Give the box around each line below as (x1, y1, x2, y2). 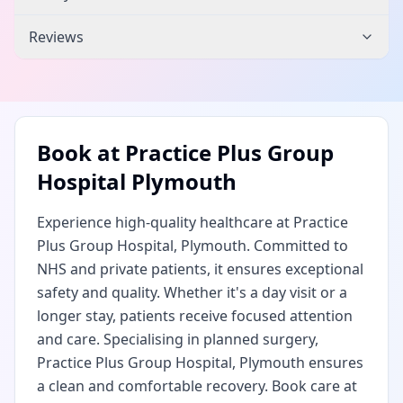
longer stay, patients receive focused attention (37, 306, 353, 326)
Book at (37, 138, 125, 167)
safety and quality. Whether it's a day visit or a (37, 282, 347, 302)
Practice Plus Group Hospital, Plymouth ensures (37, 353, 363, 372)
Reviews (29, 27, 84, 47)
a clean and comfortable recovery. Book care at (37, 376, 357, 396)
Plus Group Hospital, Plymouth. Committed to (37, 236, 348, 255)
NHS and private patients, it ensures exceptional (37, 259, 363, 279)
